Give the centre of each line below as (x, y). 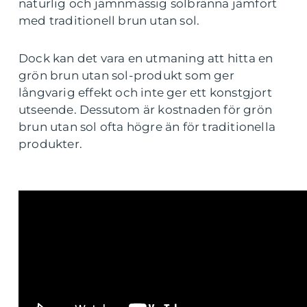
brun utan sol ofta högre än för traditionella (147, 127)
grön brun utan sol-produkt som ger (126, 76)
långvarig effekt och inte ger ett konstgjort (145, 93)
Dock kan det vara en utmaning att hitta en (146, 59)
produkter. (50, 144)
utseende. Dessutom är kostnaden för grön (146, 110)
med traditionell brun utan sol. (109, 21)
